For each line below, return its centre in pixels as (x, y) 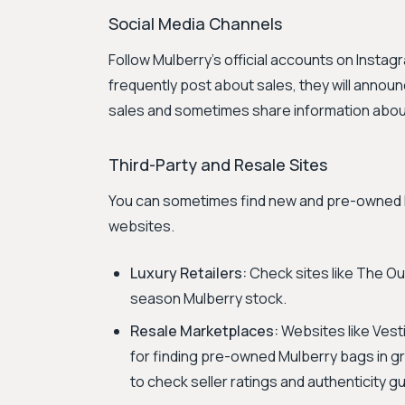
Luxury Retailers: (188, 273)
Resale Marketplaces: (204, 331)
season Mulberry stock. (208, 298)
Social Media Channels (195, 24)
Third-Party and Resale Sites (218, 165)
